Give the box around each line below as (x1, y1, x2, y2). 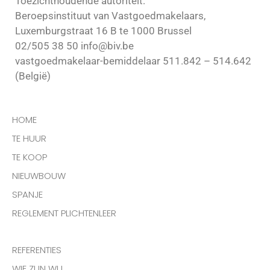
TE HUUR (12, 132, 46, 145)
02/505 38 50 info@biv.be (15, 39, 134, 52)
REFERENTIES (12, 243, 61, 257)
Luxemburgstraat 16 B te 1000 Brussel (15, 24, 192, 37)
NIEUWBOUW (12, 169, 66, 183)
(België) (15, 69, 51, 82)
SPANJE (12, 188, 43, 201)
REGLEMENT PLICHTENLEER (12, 207, 116, 220)
